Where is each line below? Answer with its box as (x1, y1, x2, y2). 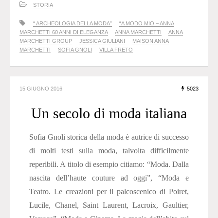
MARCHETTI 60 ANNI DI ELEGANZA (19, 29, 108, 36)
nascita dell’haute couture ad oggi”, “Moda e (29, 174, 189, 182)
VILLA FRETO (99, 47, 133, 53)
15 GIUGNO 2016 (19, 86, 62, 92)
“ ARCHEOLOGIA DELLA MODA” (33, 20, 112, 27)
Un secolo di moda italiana (31, 105, 187, 122)
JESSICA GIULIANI (79, 38, 125, 44)
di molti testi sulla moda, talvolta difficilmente (29, 146, 189, 155)
